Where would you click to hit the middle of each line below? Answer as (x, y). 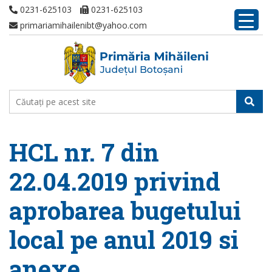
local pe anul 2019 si (124, 240)
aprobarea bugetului (125, 210)
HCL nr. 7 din (84, 152)
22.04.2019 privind (115, 181)
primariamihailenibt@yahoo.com (82, 25)
